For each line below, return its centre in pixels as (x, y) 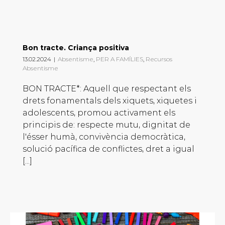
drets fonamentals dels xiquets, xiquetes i (110, 101)
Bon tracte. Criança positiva (76, 48)
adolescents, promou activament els (99, 113)
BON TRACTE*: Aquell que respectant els (107, 89)
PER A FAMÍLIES (120, 59)
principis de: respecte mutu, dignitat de (106, 125)
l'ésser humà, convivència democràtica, (104, 137)
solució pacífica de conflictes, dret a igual (108, 149)
